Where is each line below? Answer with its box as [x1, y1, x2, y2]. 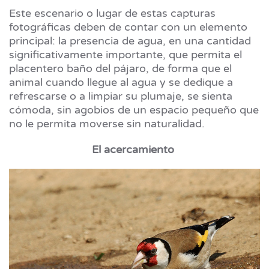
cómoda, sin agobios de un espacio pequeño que [9, 103, 259, 117]
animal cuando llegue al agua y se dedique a [9, 76, 233, 89]
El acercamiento [92, 143, 174, 157]
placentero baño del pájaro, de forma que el [9, 62, 232, 76]
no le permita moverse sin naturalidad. [9, 117, 205, 131]
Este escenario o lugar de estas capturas [9, 7, 216, 20]
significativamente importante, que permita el [9, 48, 242, 62]
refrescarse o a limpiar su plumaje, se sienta [9, 89, 232, 103]
